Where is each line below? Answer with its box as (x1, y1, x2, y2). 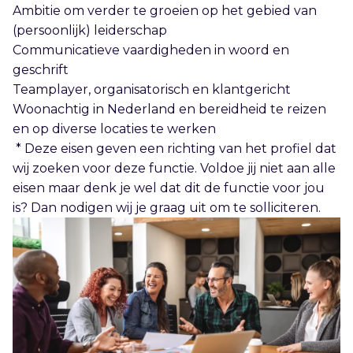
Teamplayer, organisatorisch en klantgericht (13, 81, 297, 97)
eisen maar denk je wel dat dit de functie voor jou (13, 180, 325, 195)
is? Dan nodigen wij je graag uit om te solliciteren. (13, 199, 321, 215)
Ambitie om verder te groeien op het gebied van (13, 2, 317, 18)
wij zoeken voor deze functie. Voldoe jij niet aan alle (13, 160, 336, 176)
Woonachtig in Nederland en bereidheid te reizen (13, 101, 326, 117)
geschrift (13, 61, 75, 77)
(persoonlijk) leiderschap (13, 22, 170, 38)
